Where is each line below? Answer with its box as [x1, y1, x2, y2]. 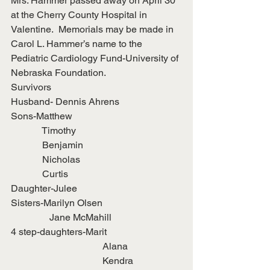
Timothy [11, 125, 76, 136]
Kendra [11, 255, 133, 266]
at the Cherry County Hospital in [11, 9, 149, 20]
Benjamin [11, 139, 83, 151]
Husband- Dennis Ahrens [11, 96, 119, 107]
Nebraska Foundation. [11, 67, 106, 78]
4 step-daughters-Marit [11, 226, 107, 237]
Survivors [11, 81, 51, 93]
